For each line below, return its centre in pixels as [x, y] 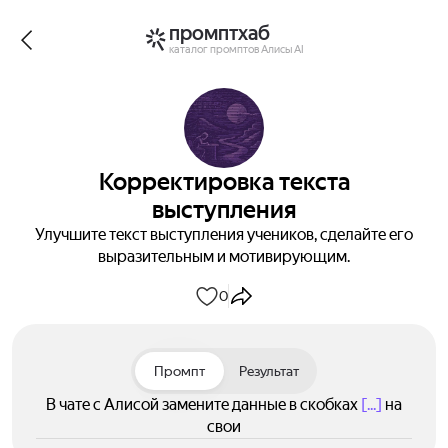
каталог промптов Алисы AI [236, 48]
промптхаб [219, 33]
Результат [268, 371]
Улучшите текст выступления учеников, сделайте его [224, 234]
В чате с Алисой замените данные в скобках [203, 404]
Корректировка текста [224, 182]
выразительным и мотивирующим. [224, 256]
